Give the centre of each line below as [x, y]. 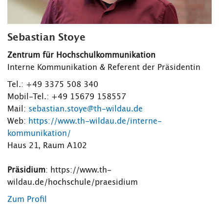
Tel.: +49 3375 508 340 [53, 84]
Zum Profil [27, 199]
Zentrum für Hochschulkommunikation [81, 55]
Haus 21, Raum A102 [47, 145]
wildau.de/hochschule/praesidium [73, 182]
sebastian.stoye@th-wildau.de [86, 109]
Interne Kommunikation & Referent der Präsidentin [104, 67]
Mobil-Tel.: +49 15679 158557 [67, 97]
